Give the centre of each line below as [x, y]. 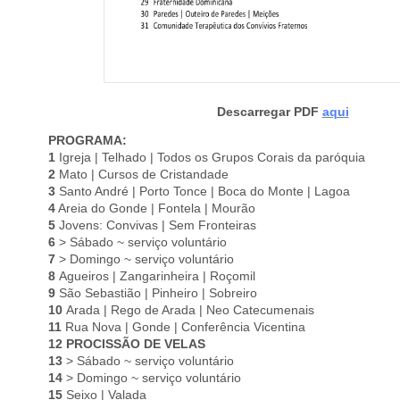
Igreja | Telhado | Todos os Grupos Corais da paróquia [210, 158]
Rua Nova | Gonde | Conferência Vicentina [185, 327]
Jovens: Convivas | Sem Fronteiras [156, 225]
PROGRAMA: [87, 141]
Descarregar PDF [269, 112]
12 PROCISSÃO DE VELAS [127, 344]
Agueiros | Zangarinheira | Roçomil [157, 276]
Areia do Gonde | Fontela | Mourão [155, 208]
